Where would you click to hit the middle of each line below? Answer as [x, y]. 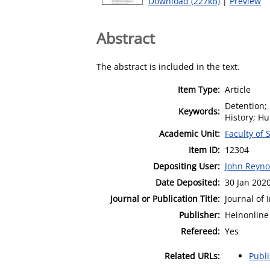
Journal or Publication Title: [165, 198]
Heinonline [247, 215]
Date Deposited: [188, 182]
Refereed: [200, 231]
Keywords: [199, 111]
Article [238, 89]
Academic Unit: [190, 133]
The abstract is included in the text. [168, 66]
